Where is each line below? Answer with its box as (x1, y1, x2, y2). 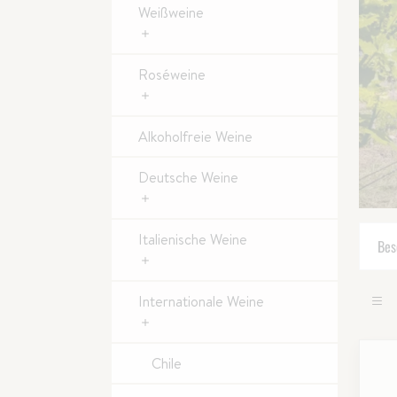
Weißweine (138, 3, 204, 22)
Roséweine (138, 65, 206, 84)
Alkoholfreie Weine (138, 127, 253, 146)
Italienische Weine (138, 230, 247, 249)
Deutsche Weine (138, 167, 238, 187)
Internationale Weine (138, 292, 264, 311)
